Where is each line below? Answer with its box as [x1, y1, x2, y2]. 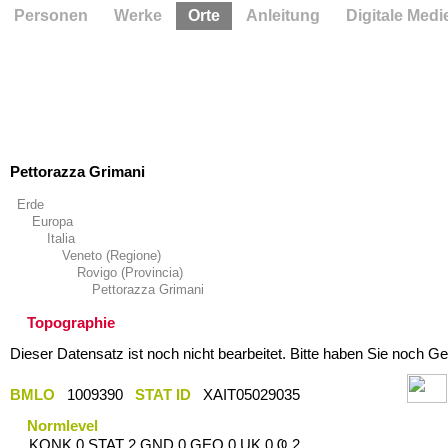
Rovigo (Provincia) [76, 265, 183, 280]
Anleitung [246, 7, 320, 24]
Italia [46, 231, 75, 246]
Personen [14, 7, 88, 24]
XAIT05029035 [194, 385, 312, 403]
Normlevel [27, 416, 98, 434]
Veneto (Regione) [61, 248, 161, 263]
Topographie [27, 314, 115, 331]
